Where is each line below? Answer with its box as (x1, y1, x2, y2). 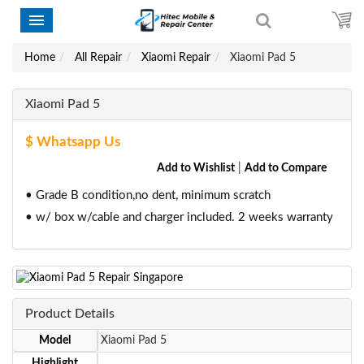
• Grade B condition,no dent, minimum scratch (25, 189, 271, 201)
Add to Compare (245, 162, 327, 174)
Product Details (25, 307, 115, 320)
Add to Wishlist (157, 162, 235, 174)
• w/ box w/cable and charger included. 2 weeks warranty (25, 211, 333, 223)
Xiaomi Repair (141, 52, 210, 63)
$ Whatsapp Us (25, 135, 120, 149)
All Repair (75, 52, 122, 63)
